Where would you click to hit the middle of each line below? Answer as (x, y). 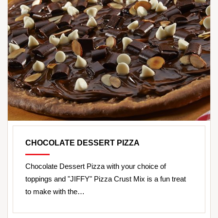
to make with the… (55, 192)
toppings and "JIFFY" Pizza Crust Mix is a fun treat (106, 179)
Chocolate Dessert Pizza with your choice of (96, 166)
